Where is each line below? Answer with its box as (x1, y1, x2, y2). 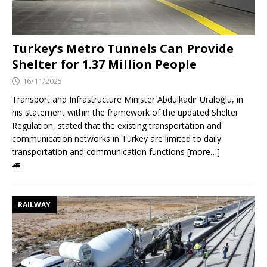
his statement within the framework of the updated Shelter (12, 107, 238, 119)
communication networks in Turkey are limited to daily (12, 133, 221, 145)
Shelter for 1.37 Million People (12, 56, 197, 73)
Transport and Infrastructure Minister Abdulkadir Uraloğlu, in (12, 94, 243, 105)
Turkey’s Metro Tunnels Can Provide (12, 41, 234, 57)
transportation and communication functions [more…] (12, 146, 220, 158)
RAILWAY (18, 200, 51, 210)
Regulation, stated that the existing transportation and (12, 120, 221, 132)
